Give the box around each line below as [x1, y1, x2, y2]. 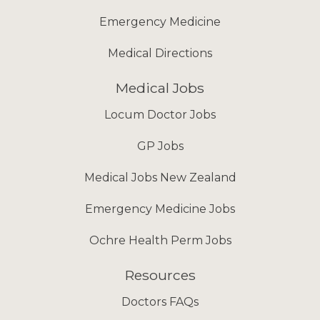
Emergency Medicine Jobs [85, 202, 235, 216]
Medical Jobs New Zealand [84, 171, 236, 184]
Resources [124, 266, 196, 284]
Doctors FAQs [121, 295, 199, 309]
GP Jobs [136, 139, 184, 153]
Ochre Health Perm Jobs [89, 234, 231, 247]
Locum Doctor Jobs [104, 108, 216, 121]
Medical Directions [108, 46, 212, 60]
